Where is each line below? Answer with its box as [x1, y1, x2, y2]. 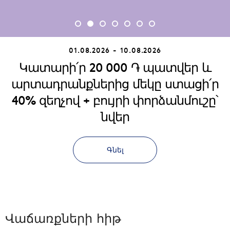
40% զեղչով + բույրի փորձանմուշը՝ [11, 91, 219, 109]
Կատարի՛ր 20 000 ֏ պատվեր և [18, 59, 211, 76]
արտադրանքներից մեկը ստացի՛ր [11, 75, 219, 92]
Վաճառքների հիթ [5, 209, 121, 227]
